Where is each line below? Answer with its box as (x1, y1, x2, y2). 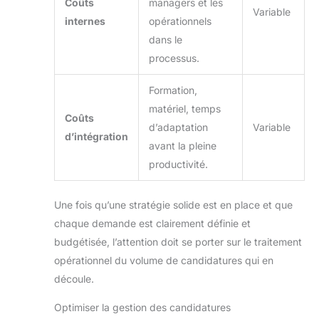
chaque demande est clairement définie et (54, 217, 251, 230)
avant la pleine (149, 140, 216, 152)
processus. (149, 52, 199, 65)
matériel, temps (149, 103, 221, 115)
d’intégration (65, 130, 128, 143)
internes (65, 15, 105, 28)
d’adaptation (149, 121, 208, 134)
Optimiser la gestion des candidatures (54, 301, 231, 314)
